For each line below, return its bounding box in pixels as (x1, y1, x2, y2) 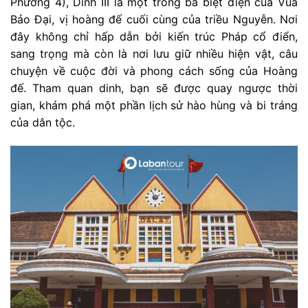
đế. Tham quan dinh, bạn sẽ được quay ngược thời (10, 80, 298, 95)
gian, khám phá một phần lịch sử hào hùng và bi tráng (10, 98, 298, 112)
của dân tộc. (10, 115, 75, 129)
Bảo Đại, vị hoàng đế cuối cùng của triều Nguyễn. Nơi (10, 12, 298, 26)
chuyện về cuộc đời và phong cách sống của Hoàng (10, 63, 298, 78)
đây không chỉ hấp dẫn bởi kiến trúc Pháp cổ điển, (10, 29, 298, 43)
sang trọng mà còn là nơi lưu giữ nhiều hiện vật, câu (10, 46, 298, 60)
